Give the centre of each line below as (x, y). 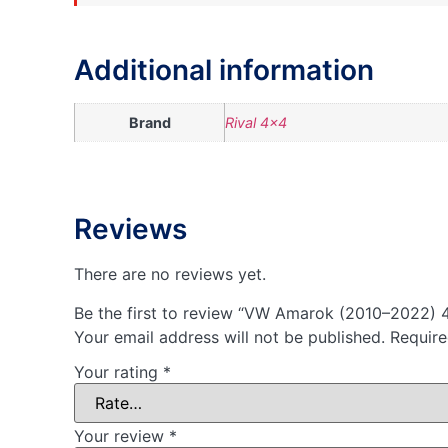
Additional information (224, 69)
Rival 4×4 (256, 122)
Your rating (118, 372)
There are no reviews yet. (170, 274)
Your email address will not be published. (229, 336)
